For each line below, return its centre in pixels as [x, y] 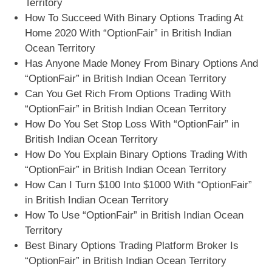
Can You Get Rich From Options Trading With [128, 94]
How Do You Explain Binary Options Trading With [136, 155]
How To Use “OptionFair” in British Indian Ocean [134, 216]
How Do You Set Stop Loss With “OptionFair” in [132, 124]
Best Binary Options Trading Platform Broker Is [132, 246]
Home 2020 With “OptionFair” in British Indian [128, 33]
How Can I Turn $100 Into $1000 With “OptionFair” [139, 185]
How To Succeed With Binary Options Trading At [134, 18]
